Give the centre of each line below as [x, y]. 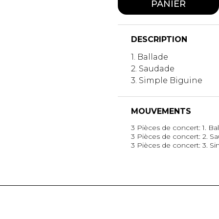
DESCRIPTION [159, 39]
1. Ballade [149, 57]
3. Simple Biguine [166, 80]
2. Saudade [153, 68]
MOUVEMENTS [161, 111]
